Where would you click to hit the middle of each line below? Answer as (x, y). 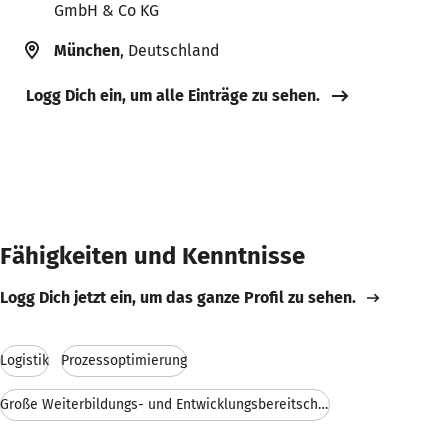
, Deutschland (169, 50)
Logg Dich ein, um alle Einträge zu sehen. (173, 95)
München (87, 50)
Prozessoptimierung (124, 360)
